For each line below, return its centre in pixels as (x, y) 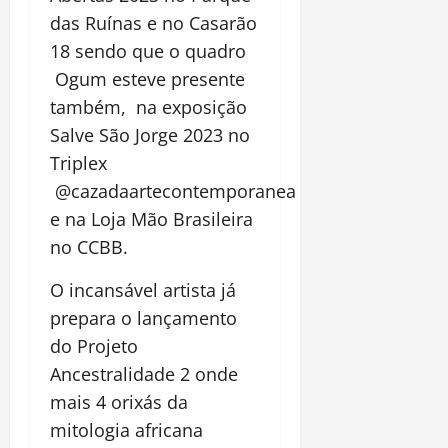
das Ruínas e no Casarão (153, 22)
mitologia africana (126, 429)
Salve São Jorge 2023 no (150, 134)
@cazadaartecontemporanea (173, 190)
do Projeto (94, 345)
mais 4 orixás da (119, 401)
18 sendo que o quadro (148, 50)
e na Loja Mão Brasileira (151, 218)
